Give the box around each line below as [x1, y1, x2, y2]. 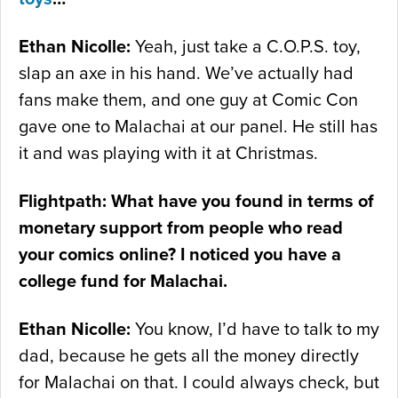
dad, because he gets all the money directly [19, 346, 359, 368]
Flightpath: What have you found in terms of [19, 191, 374, 213]
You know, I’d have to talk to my [131, 319, 379, 341]
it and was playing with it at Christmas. [19, 143, 318, 165]
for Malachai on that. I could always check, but [19, 372, 379, 394]
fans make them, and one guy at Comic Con [19, 90, 358, 112]
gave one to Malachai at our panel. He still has [19, 116, 378, 139]
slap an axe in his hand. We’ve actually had [19, 63, 354, 85]
